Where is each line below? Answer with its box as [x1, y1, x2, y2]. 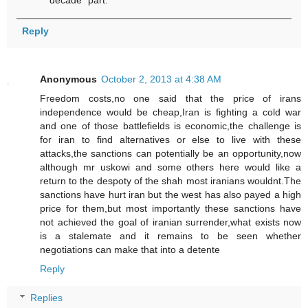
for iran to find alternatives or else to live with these [40, 134, 301, 146]
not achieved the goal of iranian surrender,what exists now [40, 217, 301, 228]
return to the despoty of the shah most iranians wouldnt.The [40, 175, 301, 187]
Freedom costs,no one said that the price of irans [40, 93, 301, 104]
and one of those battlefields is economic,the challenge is [40, 120, 301, 132]
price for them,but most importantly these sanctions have [40, 203, 301, 214]
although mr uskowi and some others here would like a [40, 162, 301, 173]
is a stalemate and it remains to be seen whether [40, 230, 301, 242]
